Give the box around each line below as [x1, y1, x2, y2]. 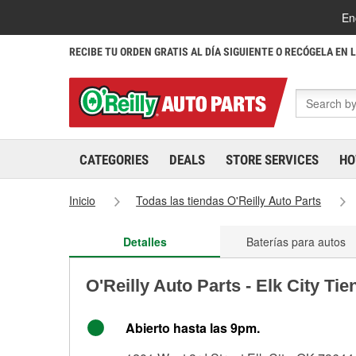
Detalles [122, 234, 167, 250]
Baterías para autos [246, 234, 346, 250]
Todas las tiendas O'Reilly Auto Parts [136, 192, 322, 208]
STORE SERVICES [226, 152, 319, 168]
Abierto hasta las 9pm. [126, 319, 260, 337]
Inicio [69, 192, 95, 208]
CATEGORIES [79, 152, 149, 168]
